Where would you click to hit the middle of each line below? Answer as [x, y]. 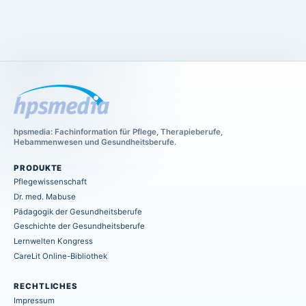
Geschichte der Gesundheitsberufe [79, 226]
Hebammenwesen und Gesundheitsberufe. [95, 142]
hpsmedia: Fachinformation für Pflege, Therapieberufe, [118, 131]
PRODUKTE [38, 168]
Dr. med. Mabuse [45, 196]
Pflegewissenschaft [50, 182]
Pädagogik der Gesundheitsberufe [78, 211]
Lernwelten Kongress [53, 241]
